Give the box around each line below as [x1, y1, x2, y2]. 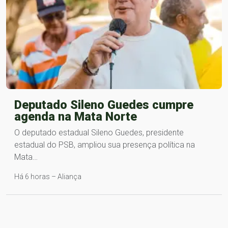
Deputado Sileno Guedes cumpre [14, 97, 193, 112]
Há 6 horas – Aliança [14, 172, 81, 181]
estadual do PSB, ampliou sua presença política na [14, 139, 195, 150]
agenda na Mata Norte [14, 109, 137, 124]
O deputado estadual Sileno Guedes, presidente [14, 127, 184, 137]
